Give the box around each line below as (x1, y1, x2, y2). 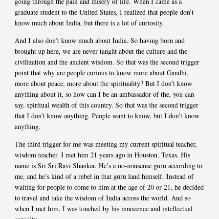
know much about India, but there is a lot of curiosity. (15, 18, 164, 27)
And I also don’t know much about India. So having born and (15, 35, 185, 45)
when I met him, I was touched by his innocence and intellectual (15, 203, 193, 213)
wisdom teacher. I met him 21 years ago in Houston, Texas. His (15, 150, 190, 159)
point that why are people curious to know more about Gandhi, (15, 67, 189, 77)
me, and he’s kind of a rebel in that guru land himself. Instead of (15, 171, 194, 181)
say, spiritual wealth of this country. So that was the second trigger (15, 100, 198, 109)
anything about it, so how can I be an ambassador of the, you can (15, 89, 194, 99)
